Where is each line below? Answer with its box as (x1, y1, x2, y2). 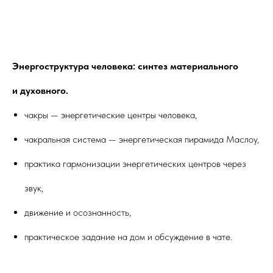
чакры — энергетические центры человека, (24, 108, 197, 121)
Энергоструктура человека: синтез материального (12, 60, 238, 72)
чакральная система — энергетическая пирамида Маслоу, (24, 133, 259, 145)
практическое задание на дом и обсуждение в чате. (24, 230, 232, 243)
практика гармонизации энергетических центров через (24, 157, 246, 169)
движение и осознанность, (24, 206, 131, 218)
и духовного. (12, 84, 68, 96)
